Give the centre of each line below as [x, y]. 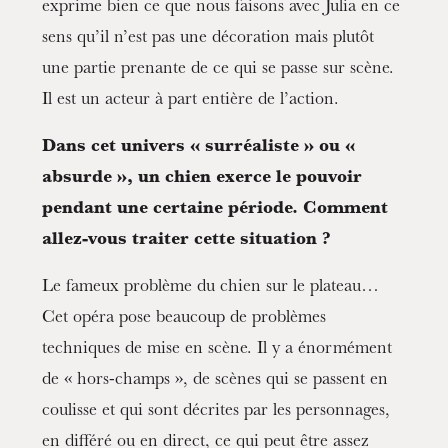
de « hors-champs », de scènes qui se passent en [215, 381]
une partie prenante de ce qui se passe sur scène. [218, 70]
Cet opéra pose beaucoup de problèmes [184, 319]
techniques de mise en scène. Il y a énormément [217, 350]
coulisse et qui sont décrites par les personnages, [216, 412]
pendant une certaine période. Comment [215, 210]
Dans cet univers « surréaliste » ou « [199, 148]
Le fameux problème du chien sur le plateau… [211, 288]
